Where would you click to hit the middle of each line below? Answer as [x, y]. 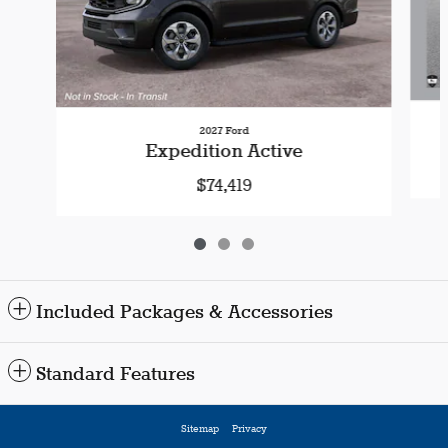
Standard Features [115, 375]
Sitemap [200, 430]
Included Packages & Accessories [184, 313]
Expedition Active [224, 152]
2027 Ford [223, 131]
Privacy [249, 430]
